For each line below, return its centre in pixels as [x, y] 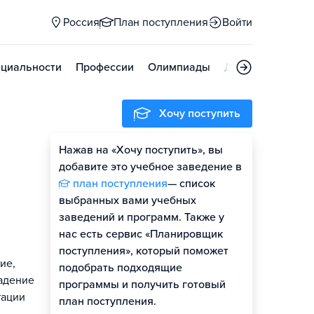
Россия [81, 22]
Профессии [105, 67]
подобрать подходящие [121, 268]
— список [191, 184]
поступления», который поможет [144, 251]
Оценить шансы [187, 153]
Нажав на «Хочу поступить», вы [141, 150]
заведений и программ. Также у [142, 217]
